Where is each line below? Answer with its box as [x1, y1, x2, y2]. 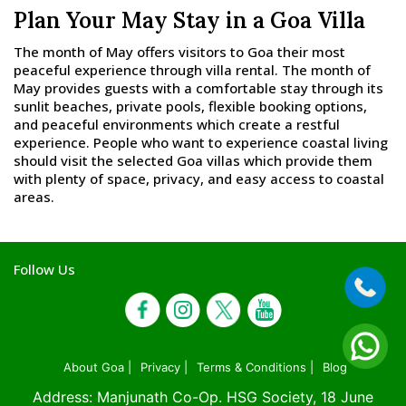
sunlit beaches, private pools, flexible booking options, [14, 97, 367, 115]
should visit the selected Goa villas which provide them [14, 151, 372, 169]
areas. [14, 188, 54, 206]
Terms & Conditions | [197, 360, 314, 374]
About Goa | [63, 360, 131, 374]
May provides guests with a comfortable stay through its [14, 79, 383, 97]
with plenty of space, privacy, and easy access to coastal [14, 169, 384, 188]
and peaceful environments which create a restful [14, 115, 340, 133]
